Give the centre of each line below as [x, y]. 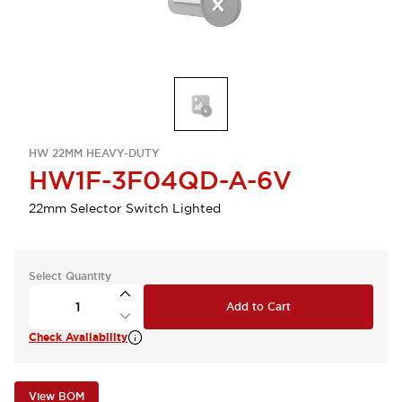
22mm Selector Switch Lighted [125, 208]
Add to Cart [258, 307]
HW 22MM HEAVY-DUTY [94, 153]
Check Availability [78, 337]
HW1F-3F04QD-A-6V [160, 180]
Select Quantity [70, 276]
